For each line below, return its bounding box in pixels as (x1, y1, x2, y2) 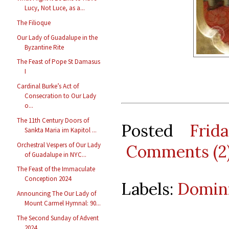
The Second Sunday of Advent (17, 213, 99, 222)
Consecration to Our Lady (25, 91, 97, 101)
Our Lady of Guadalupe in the (17, 33, 98, 42)
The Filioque (17, 18, 51, 27)
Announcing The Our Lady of (17, 189, 97, 198)
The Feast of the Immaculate (17, 165, 96, 174)
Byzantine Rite (25, 42, 64, 52)
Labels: (121, 178, 177, 199)
